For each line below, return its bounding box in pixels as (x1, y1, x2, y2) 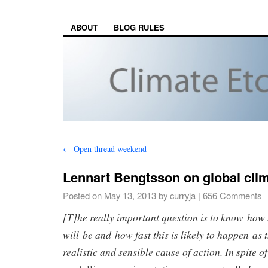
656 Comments (200, 189, 261, 202)
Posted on (63, 189, 102, 202)
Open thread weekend (71, 143, 147, 155)
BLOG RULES (114, 22, 165, 33)
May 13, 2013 (104, 189, 156, 202)
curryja (170, 189, 196, 202)
